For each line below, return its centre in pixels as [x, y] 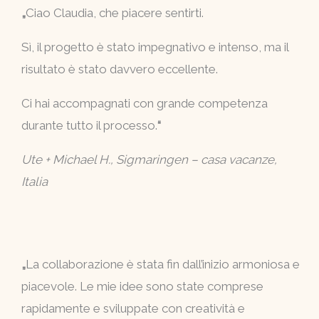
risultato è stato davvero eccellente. [120, 69]
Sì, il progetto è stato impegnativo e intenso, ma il [155, 47]
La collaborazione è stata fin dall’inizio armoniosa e [163, 265]
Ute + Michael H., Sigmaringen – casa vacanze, [149, 160]
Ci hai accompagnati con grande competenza [145, 104]
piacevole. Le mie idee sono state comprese [142, 287]
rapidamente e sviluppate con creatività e [133, 309]
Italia [35, 182]
